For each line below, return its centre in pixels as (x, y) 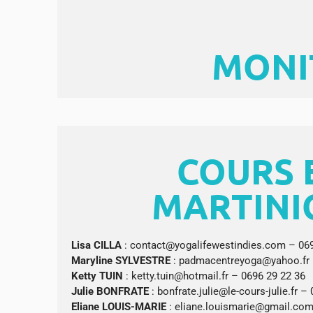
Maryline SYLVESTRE (121, 261)
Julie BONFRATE (110, 292)
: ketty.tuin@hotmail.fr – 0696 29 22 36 (216, 276)
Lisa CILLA (98, 246)
